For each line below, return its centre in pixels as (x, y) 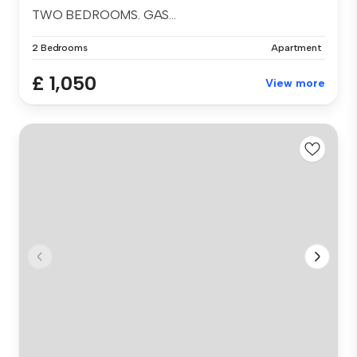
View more (295, 83)
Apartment (296, 47)
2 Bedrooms (60, 47)
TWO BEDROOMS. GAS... (104, 14)
